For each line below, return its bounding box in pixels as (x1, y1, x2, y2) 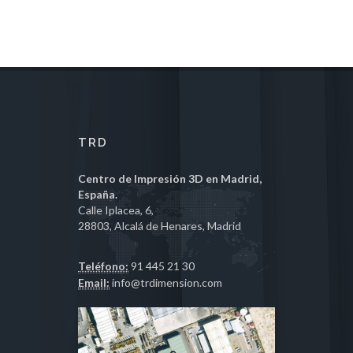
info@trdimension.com (110, 276, 222, 289)
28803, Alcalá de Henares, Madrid (78, 219, 241, 232)
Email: (78, 276, 110, 289)
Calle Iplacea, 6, (78, 203, 154, 217)
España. (78, 188, 117, 201)
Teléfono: (78, 259, 128, 273)
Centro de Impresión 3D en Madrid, (78, 172, 262, 185)
